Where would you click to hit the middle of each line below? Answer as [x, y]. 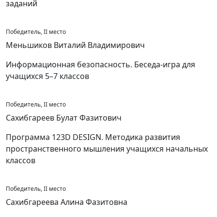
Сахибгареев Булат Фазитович [64, 118]
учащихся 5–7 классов [47, 76]
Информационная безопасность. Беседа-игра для [101, 64]
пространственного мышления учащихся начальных [107, 149]
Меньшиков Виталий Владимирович [75, 45]
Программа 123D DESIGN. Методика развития [93, 137]
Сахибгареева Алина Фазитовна [67, 202]
